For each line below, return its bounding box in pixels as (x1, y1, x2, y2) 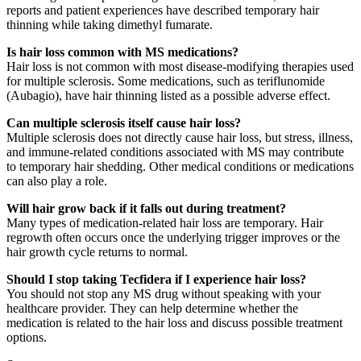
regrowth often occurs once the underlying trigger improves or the (6, 230, 340, 245)
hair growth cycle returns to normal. (6, 245, 188, 259)
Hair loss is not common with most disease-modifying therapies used (6, 60, 354, 74)
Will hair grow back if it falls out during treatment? (6, 201, 286, 216)
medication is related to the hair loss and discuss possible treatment (6, 316, 342, 330)
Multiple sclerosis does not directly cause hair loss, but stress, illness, (6, 131, 353, 145)
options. (6, 330, 47, 345)
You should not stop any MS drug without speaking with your (6, 287, 321, 301)
